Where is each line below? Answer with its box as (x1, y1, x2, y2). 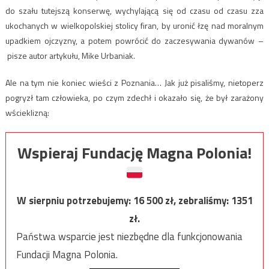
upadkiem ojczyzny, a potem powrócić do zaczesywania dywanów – (5, 34, 264, 47)
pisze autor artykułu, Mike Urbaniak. (5, 49, 135, 62)
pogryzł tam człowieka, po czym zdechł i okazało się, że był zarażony (5, 91, 264, 104)
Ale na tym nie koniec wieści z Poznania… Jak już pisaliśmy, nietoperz (5, 76, 264, 89)
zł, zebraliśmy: (165, 193, 231, 209)
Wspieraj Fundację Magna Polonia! (17, 141, 252, 165)
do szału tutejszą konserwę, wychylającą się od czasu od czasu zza (5, 4, 264, 17)
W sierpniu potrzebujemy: (16, 193, 133, 209)
